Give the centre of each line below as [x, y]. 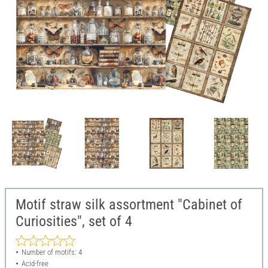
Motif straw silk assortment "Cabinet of [129, 205]
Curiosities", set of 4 [74, 222]
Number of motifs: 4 [51, 252]
